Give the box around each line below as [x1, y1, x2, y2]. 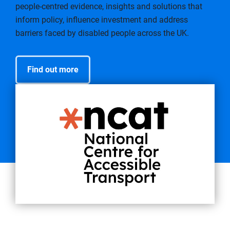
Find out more [27, 65, 79, 74]
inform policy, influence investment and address [15, 15, 188, 25]
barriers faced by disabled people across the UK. [15, 28, 189, 38]
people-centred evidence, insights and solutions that [15, 2, 202, 11]
